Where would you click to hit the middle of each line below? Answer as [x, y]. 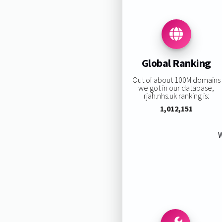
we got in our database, [176, 87]
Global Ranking [176, 63]
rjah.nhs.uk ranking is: [176, 95]
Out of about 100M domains [176, 80]
